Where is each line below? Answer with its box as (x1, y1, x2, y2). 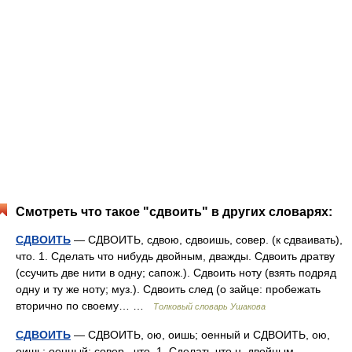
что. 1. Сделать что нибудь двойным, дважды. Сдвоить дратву (16, 250, 335, 262)
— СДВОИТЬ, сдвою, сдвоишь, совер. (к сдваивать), (71, 233, 343, 246)
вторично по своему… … (16, 299, 153, 312)
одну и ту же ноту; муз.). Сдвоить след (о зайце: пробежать (16, 283, 321, 295)
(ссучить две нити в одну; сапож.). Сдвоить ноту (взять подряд (16, 266, 336, 279)
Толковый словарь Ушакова (153, 302, 266, 311)
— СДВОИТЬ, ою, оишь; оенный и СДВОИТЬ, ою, (71, 328, 330, 341)
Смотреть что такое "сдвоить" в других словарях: (16, 205, 332, 218)
